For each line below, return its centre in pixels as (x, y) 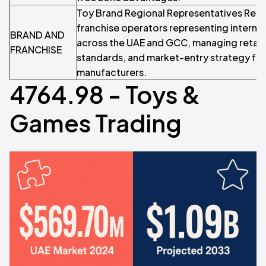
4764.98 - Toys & (105, 94)
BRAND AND (37, 35)
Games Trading (96, 123)
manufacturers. (112, 72)
